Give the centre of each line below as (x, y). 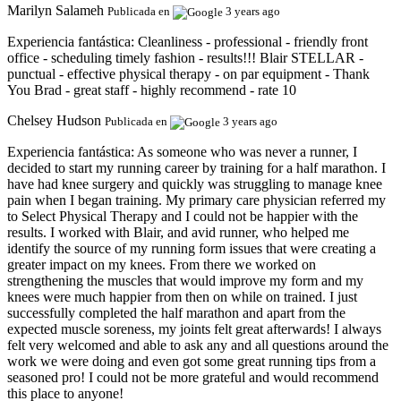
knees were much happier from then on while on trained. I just (182, 296)
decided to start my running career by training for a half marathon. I (196, 167)
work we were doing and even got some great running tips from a (192, 361)
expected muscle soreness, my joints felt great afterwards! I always (194, 328)
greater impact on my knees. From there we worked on (162, 264)
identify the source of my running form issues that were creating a (192, 248)
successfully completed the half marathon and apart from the (176, 312)
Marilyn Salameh (55, 10)
